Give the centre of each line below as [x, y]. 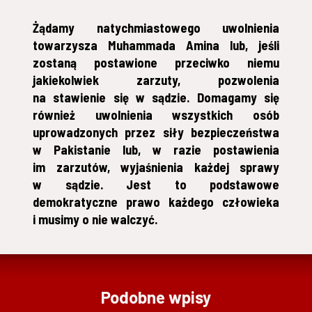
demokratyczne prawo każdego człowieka [156, 202]
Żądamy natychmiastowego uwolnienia [156, 28]
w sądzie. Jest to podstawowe [156, 184]
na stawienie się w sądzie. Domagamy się [156, 97]
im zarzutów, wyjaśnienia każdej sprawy [156, 167]
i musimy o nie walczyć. [95, 219]
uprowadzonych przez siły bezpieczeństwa [156, 132]
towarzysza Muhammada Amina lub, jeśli [156, 45]
